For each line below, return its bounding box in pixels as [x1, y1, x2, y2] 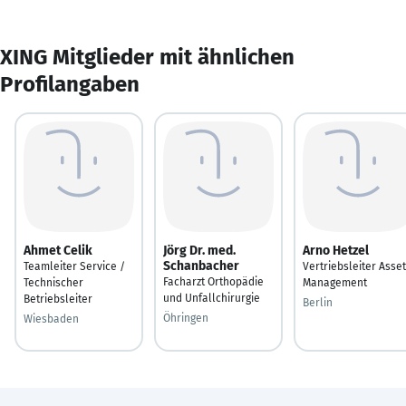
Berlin [303, 295, 333, 309]
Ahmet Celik [24, 242, 92, 258]
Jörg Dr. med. [163, 242, 236, 258]
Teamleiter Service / [24, 259, 125, 273]
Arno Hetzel [303, 242, 369, 258]
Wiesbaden [24, 312, 79, 325]
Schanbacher [163, 257, 239, 274]
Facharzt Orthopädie [163, 275, 264, 288]
